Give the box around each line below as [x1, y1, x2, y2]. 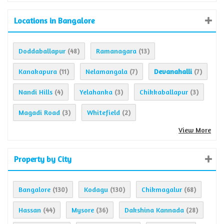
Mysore [71, 205, 94, 214]
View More [178, 125, 211, 134]
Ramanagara [96, 46, 136, 55]
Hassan [18, 205, 41, 214]
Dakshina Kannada [124, 205, 184, 214]
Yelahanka [79, 87, 112, 96]
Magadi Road [18, 108, 60, 117]
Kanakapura [18, 67, 57, 76]
